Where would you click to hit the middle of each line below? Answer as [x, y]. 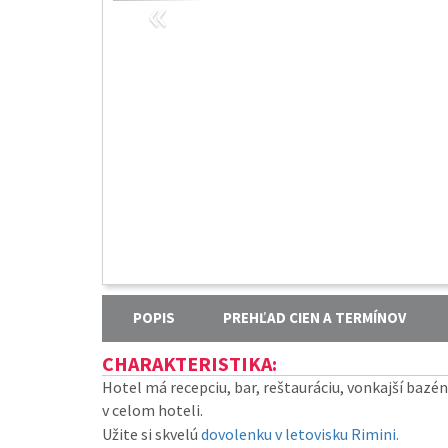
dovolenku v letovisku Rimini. [300, 434]
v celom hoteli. [152, 410]
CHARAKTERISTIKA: [189, 363]
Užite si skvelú [151, 434]
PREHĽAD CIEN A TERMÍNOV [314, 317]
